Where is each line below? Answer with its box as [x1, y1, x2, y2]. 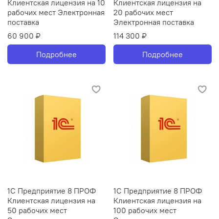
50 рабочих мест [7, 205, 67, 216]
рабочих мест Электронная [7, 7, 105, 18]
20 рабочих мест [113, 7, 173, 18]
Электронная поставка [113, 17, 194, 27]
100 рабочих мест [113, 205, 176, 216]
